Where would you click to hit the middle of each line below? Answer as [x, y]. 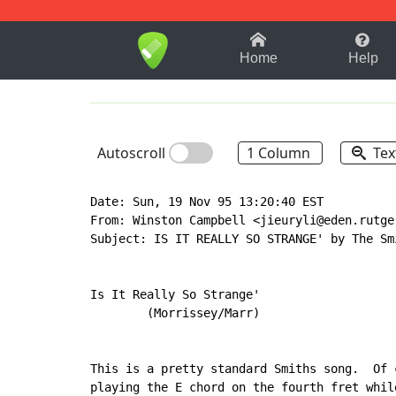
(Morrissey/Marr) [175, 312]
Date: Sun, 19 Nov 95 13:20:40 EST [207, 201]
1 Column [280, 152]
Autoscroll [133, 152]
